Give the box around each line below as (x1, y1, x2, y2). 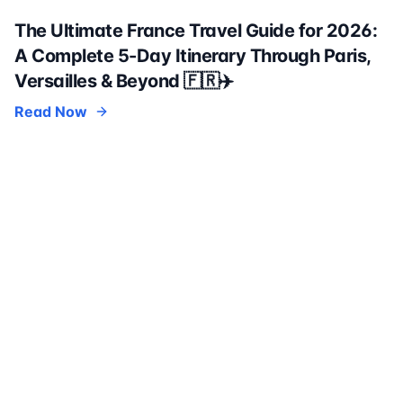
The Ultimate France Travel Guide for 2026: (14, 20, 377, 42)
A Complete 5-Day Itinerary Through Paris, (14, 45, 371, 67)
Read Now (14, 103, 87, 121)
